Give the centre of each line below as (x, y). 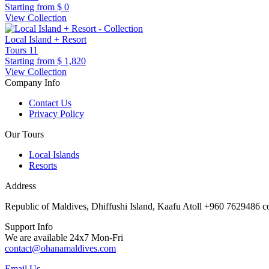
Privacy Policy (56, 114)
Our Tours (24, 134)
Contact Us (50, 103)
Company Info (32, 83)
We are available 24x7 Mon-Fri (64, 238)
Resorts (43, 166)
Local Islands (54, 155)
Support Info (29, 227)
